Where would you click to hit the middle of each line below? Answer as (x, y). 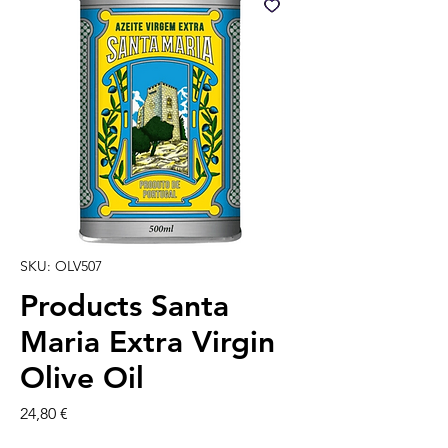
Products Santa (124, 306)
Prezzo (90, 413)
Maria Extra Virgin (147, 342)
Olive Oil (82, 378)
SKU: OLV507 (61, 266)
